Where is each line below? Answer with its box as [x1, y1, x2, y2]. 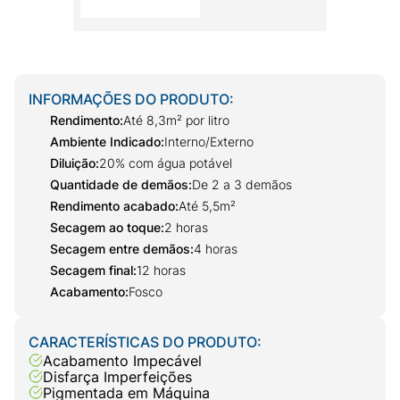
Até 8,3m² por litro [123, 112, 229, 129]
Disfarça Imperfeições [43, 367, 192, 386]
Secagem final [50, 262, 133, 279]
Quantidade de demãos [50, 177, 188, 193]
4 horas [194, 241, 237, 257]
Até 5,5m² [179, 198, 236, 214]
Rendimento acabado [50, 198, 175, 214]
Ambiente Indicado [50, 134, 161, 150]
